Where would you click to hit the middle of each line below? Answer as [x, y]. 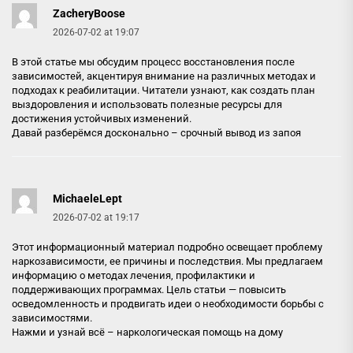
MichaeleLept [87, 199]
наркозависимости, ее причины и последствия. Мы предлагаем [167, 261]
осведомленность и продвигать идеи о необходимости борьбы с [168, 304]
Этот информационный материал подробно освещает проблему [167, 247]
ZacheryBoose [89, 13]
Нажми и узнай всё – [64, 332]
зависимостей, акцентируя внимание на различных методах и [164, 76]
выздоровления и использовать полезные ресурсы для [147, 104]
